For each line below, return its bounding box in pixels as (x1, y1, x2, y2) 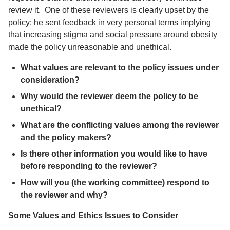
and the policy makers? (21, 133, 111, 142)
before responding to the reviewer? (21, 162, 157, 170)
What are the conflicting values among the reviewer (21, 121, 219, 129)
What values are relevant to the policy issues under (21, 63, 219, 72)
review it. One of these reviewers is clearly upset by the (8, 6, 209, 14)
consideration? (21, 75, 80, 84)
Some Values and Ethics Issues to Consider (8, 211, 178, 220)
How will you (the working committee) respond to (21, 178, 209, 187)
